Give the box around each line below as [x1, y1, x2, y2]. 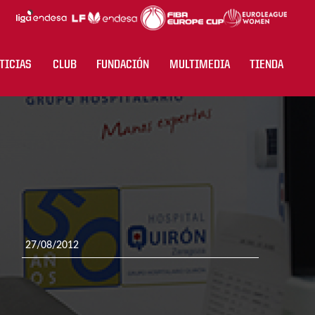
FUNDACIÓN [96, 58, 149, 71]
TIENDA [250, 58, 283, 71]
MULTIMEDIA [169, 58, 230, 71]
